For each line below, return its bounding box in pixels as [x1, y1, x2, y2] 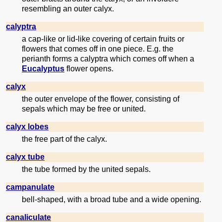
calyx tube [6, 152, 45, 161]
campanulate [6, 182, 55, 191]
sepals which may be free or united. [22, 104, 146, 113]
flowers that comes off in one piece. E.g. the [22, 44, 173, 53]
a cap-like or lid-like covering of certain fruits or [22, 34, 184, 43]
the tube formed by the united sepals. [22, 165, 151, 173]
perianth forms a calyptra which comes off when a [22, 54, 194, 63]
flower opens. [64, 64, 113, 73]
